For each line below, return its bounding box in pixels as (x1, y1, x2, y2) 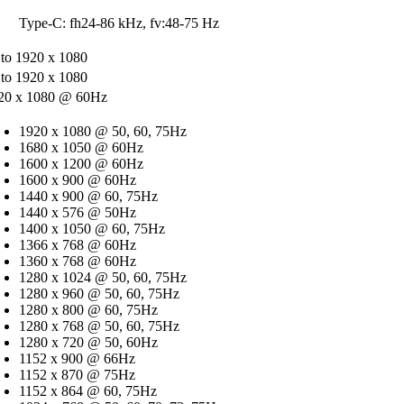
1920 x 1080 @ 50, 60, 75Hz (19, 123, 187, 139)
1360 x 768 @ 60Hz (19, 252, 136, 269)
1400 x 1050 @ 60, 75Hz (19, 220, 165, 236)
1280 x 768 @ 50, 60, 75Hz (19, 317, 179, 334)
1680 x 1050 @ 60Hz (19, 139, 143, 155)
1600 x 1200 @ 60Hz (19, 155, 143, 171)
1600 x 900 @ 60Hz (19, 171, 136, 188)
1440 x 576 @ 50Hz (19, 204, 136, 220)
